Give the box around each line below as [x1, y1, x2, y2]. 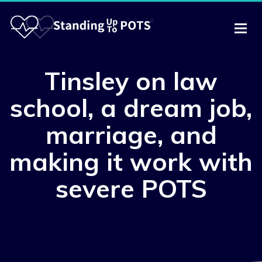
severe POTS [55, 173, 207, 205]
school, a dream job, [10, 92, 252, 124]
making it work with [9, 146, 253, 178]
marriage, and [45, 119, 217, 151]
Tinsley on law [44, 65, 218, 97]
